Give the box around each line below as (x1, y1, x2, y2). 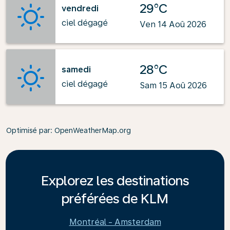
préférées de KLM (62, 190, 168, 206)
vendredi (62, 3, 99, 13)
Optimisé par (6, 126, 50, 135)
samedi (62, 64, 91, 74)
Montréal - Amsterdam (69, 217, 161, 227)
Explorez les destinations (41, 172, 189, 188)
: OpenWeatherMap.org (50, 126, 131, 135)
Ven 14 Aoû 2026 (140, 20, 206, 29)
